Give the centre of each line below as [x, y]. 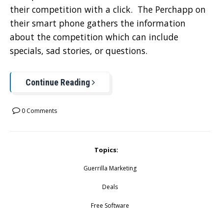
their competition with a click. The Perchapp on [108, 10]
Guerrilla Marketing [110, 168]
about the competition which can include [94, 37]
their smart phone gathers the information [98, 23]
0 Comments [39, 110]
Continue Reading [59, 82]
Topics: [106, 150]
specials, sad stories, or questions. [79, 51]
